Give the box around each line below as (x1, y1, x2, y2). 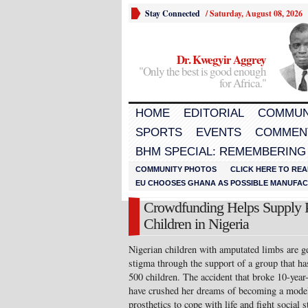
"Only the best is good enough (139, 63, 266, 79)
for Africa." (219, 75, 266, 91)
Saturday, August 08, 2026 (210, 8, 302, 19)
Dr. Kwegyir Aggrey (177, 51, 266, 68)
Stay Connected (145, 8, 200, 19)
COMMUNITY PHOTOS (135, 165, 217, 173)
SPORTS (135, 126, 182, 139)
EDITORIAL (184, 107, 244, 120)
